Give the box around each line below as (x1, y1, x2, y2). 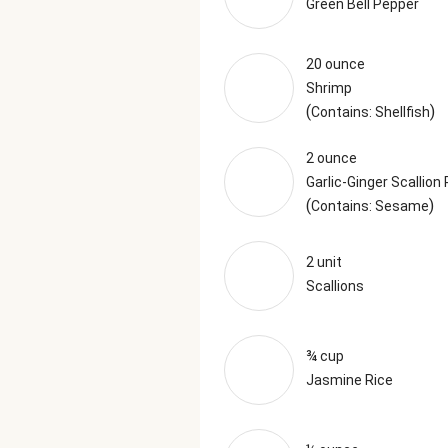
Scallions (306, 278, 364, 294)
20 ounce (306, 56, 365, 72)
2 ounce (306, 150, 357, 166)
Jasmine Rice (306, 372, 393, 388)
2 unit (306, 254, 342, 270)
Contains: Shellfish (311, 104, 430, 120)
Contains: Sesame (311, 198, 429, 214)
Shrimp (306, 80, 352, 96)
